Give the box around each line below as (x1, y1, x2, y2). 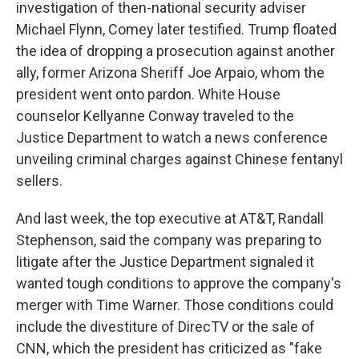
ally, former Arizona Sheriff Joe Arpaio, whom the (16, 63, 325, 81)
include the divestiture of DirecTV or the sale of (16, 317, 315, 335)
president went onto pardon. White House (16, 85, 280, 103)
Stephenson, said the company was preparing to (16, 231, 321, 248)
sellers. (16, 171, 63, 189)
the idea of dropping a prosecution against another (16, 42, 335, 59)
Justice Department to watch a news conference (16, 128, 328, 146)
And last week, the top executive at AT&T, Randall (16, 209, 324, 227)
